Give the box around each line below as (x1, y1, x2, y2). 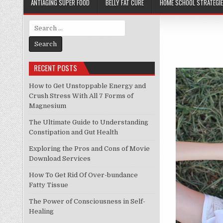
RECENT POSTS (33, 62, 77, 74)
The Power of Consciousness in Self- (28, 198, 145, 206)
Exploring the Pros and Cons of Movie (28, 145, 150, 153)
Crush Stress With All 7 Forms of (28, 92, 133, 100)
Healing (28, 208, 54, 216)
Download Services (28, 155, 91, 163)
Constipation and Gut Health (28, 128, 118, 136)
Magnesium (28, 102, 66, 110)
